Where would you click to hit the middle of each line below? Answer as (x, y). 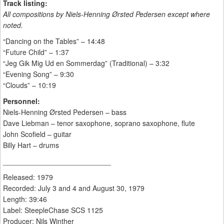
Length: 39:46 (25, 199)
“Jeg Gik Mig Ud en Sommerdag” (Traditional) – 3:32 (86, 63)
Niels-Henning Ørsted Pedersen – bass (65, 112)
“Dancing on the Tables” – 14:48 (54, 41)
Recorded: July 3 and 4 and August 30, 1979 (74, 188)
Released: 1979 (28, 177)
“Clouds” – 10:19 (29, 85)
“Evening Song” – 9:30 (38, 74)
